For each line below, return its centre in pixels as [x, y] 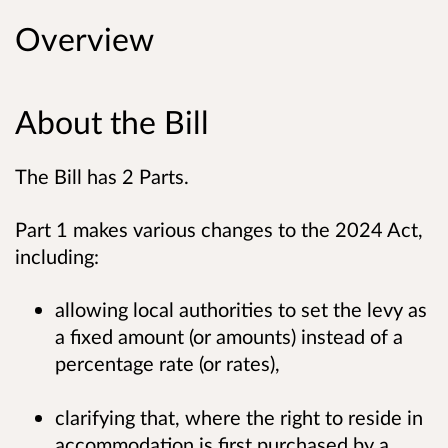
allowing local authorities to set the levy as [241, 309]
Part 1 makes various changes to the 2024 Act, [219, 229]
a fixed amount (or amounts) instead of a [229, 336]
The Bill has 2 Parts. [102, 175]
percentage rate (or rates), [167, 363]
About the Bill [116, 121]
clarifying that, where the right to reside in [239, 417]
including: [57, 256]
